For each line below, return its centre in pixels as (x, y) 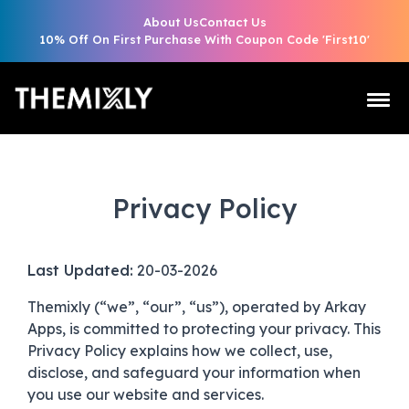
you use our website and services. (146, 394)
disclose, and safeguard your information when (194, 372)
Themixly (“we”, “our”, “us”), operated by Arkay (197, 306)
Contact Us (232, 22)
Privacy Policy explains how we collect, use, (180, 350)
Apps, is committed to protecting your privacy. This (204, 328)
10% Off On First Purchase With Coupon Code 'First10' (204, 39)
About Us (171, 22)
